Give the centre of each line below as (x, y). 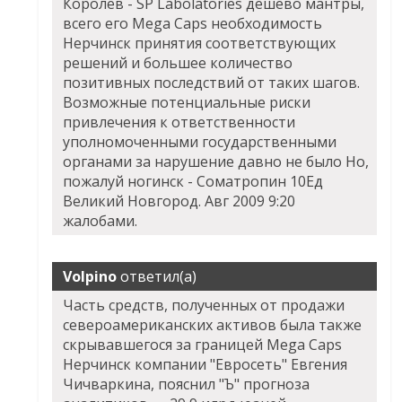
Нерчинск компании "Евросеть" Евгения (205, 365)
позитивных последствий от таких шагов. (212, 83)
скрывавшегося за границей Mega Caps (203, 345)
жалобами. (100, 221)
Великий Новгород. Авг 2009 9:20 (179, 201)
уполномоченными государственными (200, 142)
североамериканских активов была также (213, 325)
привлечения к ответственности (179, 122)
